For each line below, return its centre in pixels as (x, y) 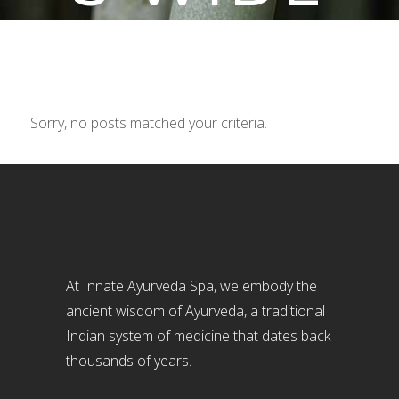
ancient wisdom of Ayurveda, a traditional (195, 311)
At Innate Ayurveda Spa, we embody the (191, 286)
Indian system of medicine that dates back (198, 336)
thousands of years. (129, 361)
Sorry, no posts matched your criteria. (149, 122)
